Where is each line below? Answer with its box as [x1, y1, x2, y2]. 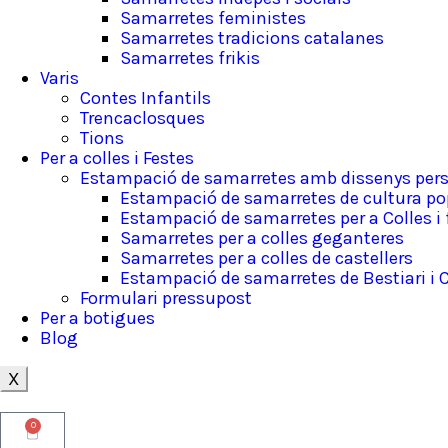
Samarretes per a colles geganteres [120, 227, 404, 249]
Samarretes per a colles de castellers [120, 247, 413, 269]
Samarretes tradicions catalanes [120, 27, 384, 49]
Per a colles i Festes [40, 147, 194, 169]
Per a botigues [40, 307, 155, 329]
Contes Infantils [80, 87, 211, 109]
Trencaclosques [80, 107, 205, 129]
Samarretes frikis [120, 47, 260, 69]
